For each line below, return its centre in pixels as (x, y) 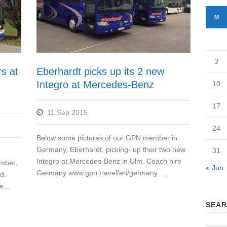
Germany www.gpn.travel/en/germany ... (102, 173)
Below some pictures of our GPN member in (107, 138)
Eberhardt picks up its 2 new (101, 72)
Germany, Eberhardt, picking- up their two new (111, 150)
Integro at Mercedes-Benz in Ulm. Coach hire (109, 161)
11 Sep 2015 (68, 113)
